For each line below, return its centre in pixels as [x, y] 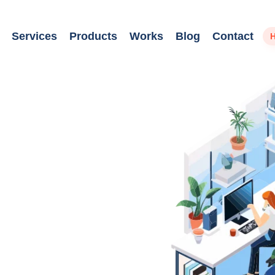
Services [34, 36]
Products [93, 36]
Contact [233, 36]
